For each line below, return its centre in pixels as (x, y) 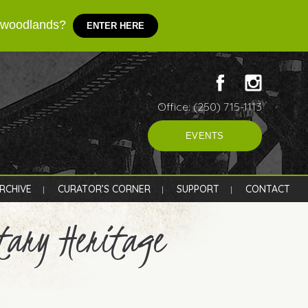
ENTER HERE (115, 26)
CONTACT (268, 189)
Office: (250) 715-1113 (210, 106)
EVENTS (205, 135)
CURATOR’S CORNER (104, 189)
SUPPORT (198, 189)
